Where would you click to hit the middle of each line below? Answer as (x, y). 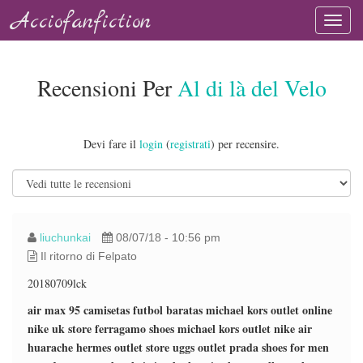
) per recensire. (245, 144)
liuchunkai (65, 237)
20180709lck (57, 283)
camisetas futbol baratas (143, 310)
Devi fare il (111, 144)
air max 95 (54, 310)
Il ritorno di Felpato (87, 256)
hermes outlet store (123, 347)
